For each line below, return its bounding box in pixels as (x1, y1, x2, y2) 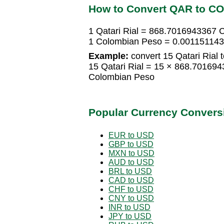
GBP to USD (108, 139, 153, 148)
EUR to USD (108, 130, 154, 139)
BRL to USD (108, 166, 152, 175)
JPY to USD (108, 211, 151, 220)
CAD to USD (108, 175, 154, 184)
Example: (88, 51, 128, 61)
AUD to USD (108, 157, 154, 166)
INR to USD (108, 202, 150, 211)
